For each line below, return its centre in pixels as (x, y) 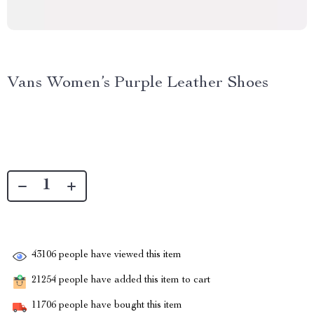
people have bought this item (119, 306)
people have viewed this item (119, 255)
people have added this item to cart (133, 281)
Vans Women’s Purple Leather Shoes (138, 83)
